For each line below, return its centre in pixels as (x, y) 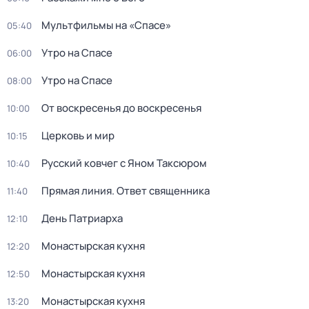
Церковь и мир (78, 136)
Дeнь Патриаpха (82, 218)
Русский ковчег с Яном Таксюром (124, 163)
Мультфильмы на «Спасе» (106, 25)
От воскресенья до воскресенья (121, 108)
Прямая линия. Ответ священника (126, 191)
